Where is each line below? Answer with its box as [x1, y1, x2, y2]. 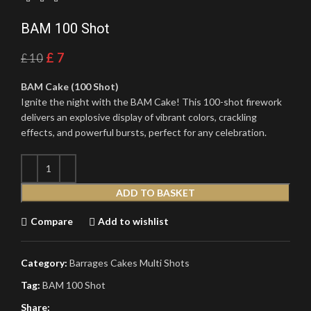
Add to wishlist [98, 215, 169, 227]
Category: [21, 256, 67, 269]
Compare [30, 215, 73, 227]
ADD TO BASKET [116, 186, 195, 199]
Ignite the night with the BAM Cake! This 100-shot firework [21, 95, 282, 108]
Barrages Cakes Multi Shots [69, 256, 190, 269]
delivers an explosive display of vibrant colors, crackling [21, 110, 257, 123]
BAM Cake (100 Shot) [21, 80, 119, 92]
